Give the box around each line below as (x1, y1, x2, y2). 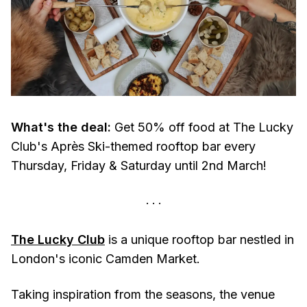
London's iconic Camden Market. (11, 251, 200, 267)
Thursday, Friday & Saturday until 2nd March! (11, 158, 267, 173)
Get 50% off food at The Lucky (111, 120, 293, 135)
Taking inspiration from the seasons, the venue (11, 287, 275, 302)
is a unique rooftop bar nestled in (105, 232, 294, 247)
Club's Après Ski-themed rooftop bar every (11, 139, 256, 154)
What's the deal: (11, 120, 111, 135)
